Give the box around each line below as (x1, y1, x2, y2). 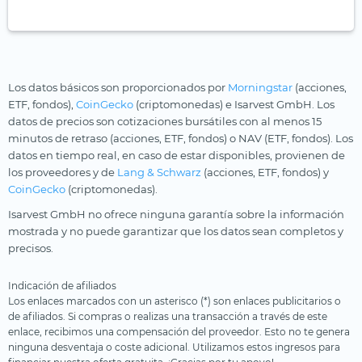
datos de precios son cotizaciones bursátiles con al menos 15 (8, 115, 322, 128)
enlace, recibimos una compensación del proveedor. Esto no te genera (8, 326, 350, 339)
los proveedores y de (8, 166, 117, 179)
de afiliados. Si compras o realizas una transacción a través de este (8, 310, 327, 323)
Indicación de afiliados (8, 280, 116, 293)
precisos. (8, 242, 53, 255)
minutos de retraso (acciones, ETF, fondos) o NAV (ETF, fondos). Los (8, 132, 353, 145)
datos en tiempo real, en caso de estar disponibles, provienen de (8, 149, 345, 162)
